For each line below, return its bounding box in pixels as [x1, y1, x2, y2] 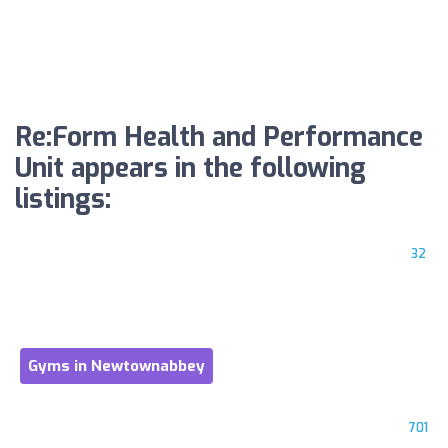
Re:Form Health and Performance [15, 120, 423, 156]
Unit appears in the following [15, 151, 366, 187]
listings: [15, 182, 111, 218]
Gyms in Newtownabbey [28, 356, 205, 377]
